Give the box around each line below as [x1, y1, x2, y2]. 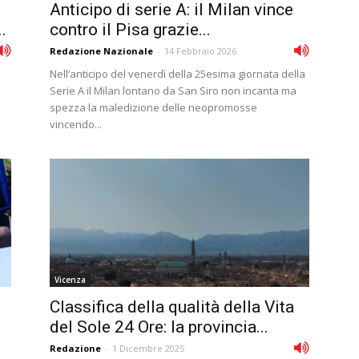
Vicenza [54, 274, 86, 285]
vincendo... [50, 117, 102, 131]
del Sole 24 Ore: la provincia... [50, 317, 268, 337]
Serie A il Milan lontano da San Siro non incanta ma [50, 83, 296, 98]
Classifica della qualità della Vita [50, 297, 294, 317]
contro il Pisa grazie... [50, 20, 211, 39]
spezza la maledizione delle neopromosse [50, 100, 257, 115]
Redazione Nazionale [50, 45, 153, 57]
